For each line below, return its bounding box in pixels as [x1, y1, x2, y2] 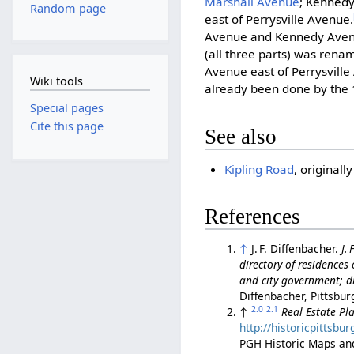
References [205, 205, 301, 229]
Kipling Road [224, 161, 294, 178]
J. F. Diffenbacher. [251, 241, 342, 257]
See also [205, 124, 277, 149]
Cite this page [29, 119, 104, 134]
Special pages [29, 100, 104, 116]
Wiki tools [29, 73, 83, 88]
